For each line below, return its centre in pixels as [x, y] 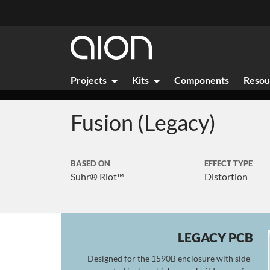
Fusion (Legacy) [143, 122]
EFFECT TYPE [228, 163]
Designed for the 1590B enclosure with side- [170, 258]
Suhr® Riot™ [97, 176]
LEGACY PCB [215, 237]
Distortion [226, 176]
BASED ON [90, 163]
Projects [89, 80]
